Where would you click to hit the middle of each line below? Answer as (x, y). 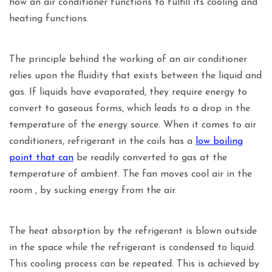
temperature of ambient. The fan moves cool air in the (131, 175)
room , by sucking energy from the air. (93, 191)
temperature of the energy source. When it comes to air (133, 125)
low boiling (219, 142)
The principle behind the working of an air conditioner (128, 60)
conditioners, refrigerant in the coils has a (102, 142)
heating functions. (49, 19)
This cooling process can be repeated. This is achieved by (134, 264)
